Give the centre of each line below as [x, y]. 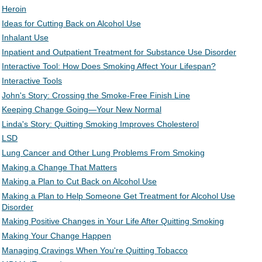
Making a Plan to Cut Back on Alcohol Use [79, 182]
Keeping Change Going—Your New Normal [82, 110]
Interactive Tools [32, 81]
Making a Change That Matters [59, 167]
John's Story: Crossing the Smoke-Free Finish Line [96, 95]
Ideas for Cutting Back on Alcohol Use [71, 23]
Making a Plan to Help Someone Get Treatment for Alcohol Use [118, 196]
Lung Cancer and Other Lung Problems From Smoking [103, 153]
